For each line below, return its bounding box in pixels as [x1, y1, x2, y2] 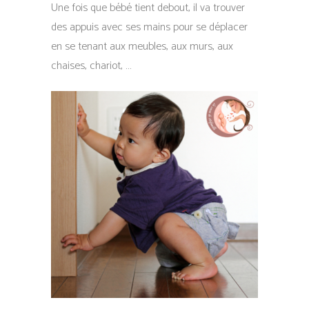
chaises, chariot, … [51, 57, 131, 75]
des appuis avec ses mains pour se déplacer [51, 18, 248, 37]
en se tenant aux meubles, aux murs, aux [51, 37, 233, 56]
